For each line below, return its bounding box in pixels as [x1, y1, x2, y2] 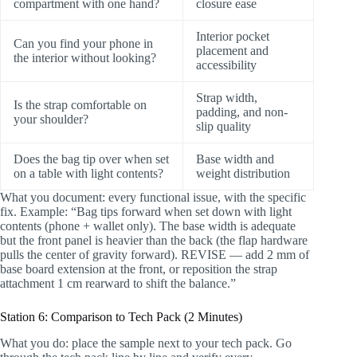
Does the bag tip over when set [14, 152, 169, 167]
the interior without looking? [14, 51, 156, 65]
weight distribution [196, 167, 290, 181]
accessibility [196, 58, 257, 73]
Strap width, [196, 91, 257, 105]
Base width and [196, 152, 274, 167]
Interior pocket [196, 29, 269, 44]
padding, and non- [196, 105, 288, 120]
